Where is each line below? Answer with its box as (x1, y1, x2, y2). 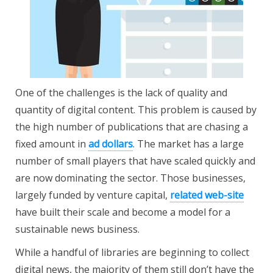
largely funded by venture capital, (15, 188, 170, 202)
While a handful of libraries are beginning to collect (15, 246, 249, 259)
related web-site (170, 188, 244, 202)
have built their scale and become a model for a (15, 205, 230, 219)
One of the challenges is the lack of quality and (15, 86, 227, 99)
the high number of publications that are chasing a (15, 120, 248, 133)
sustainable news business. (15, 222, 140, 236)
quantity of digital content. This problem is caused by (15, 103, 257, 116)
